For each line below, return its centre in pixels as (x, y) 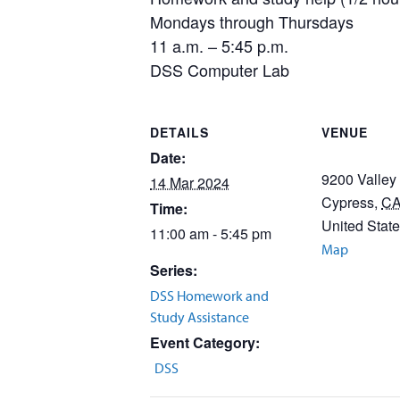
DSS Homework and (209, 296)
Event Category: (205, 342)
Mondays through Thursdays (252, 21)
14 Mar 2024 (190, 183)
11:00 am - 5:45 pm (211, 233)
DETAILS (179, 132)
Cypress (348, 202)
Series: (174, 270)
